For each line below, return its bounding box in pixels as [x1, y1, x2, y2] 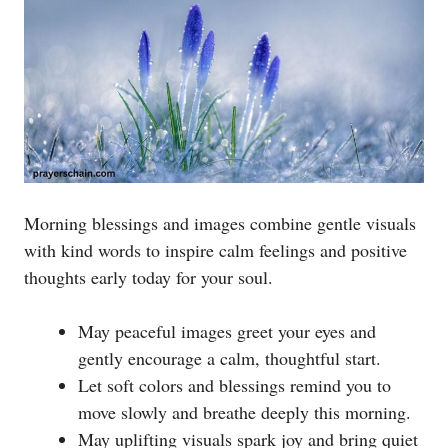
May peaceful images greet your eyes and [78, 319, 376, 344]
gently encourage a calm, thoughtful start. [78, 346, 381, 371]
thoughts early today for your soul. [24, 265, 273, 290]
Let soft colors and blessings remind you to [78, 373, 391, 398]
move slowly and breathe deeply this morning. [78, 400, 411, 425]
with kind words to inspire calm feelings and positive [24, 238, 407, 263]
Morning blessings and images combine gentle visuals [24, 211, 416, 236]
